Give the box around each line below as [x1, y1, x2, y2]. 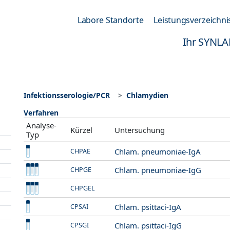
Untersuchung [114, 125, 165, 135]
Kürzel [70, 125, 93, 135]
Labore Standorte [77, 14, 144, 26]
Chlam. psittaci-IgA [114, 201, 182, 212]
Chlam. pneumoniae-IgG [114, 164, 202, 175]
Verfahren [24, 108, 59, 118]
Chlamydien [126, 90, 168, 100]
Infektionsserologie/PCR [24, 90, 110, 100]
